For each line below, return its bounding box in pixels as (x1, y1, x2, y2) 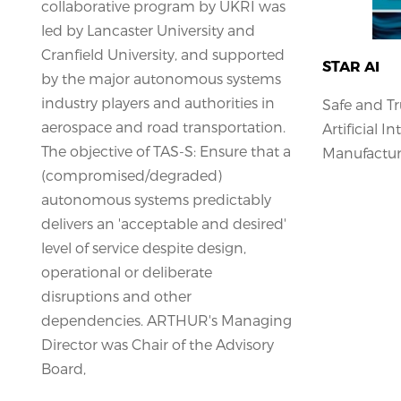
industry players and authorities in (41, 93, 275, 111)
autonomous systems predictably (41, 190, 271, 208)
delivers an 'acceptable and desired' (41, 214, 286, 232)
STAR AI (321, 57, 380, 75)
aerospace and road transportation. (41, 117, 286, 135)
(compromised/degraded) (41, 166, 222, 183)
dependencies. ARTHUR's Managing (41, 311, 292, 328)
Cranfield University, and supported (41, 45, 285, 63)
